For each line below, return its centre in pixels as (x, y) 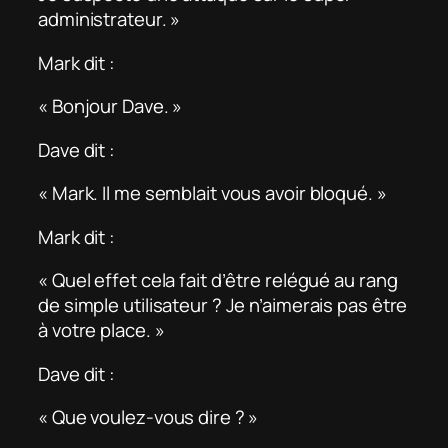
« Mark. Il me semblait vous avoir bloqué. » (212, 193)
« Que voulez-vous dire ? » (148, 417)
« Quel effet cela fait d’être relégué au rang (218, 280)
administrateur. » (109, 19)
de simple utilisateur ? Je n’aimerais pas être (223, 305)
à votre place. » (101, 330)
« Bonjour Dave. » (110, 106)
